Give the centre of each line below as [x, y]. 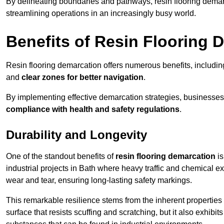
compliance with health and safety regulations [93, 109]
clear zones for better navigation [82, 77]
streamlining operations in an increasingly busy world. [101, 13]
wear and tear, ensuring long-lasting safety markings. [99, 180]
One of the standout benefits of [61, 156]
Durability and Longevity [76, 135]
